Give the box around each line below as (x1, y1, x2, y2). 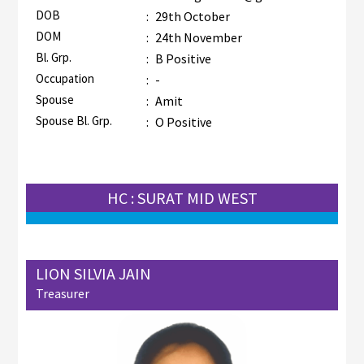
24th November (152, 28, 242, 45)
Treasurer (35, 284, 89, 301)
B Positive (154, 50, 211, 67)
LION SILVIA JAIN (35, 262, 151, 284)
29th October (152, 7, 230, 24)
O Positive (154, 113, 212, 130)
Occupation (35, 70, 94, 86)
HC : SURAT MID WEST (106, 187, 258, 208)
